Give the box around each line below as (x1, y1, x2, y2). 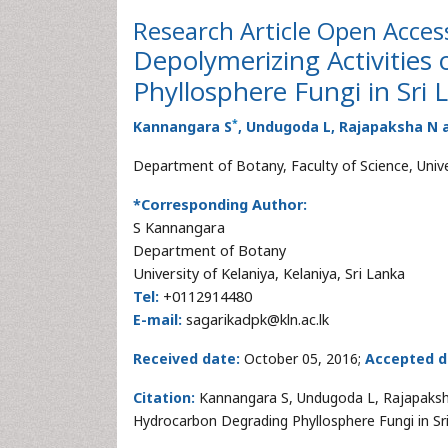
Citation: (133, 388, 199, 407)
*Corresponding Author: (133, 195, 307, 214)
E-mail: (133, 310, 182, 329)
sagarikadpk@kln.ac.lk (182, 310, 329, 329)
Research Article (133, 14, 317, 47)
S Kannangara (133, 218, 225, 237)
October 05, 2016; (240, 349, 365, 368)
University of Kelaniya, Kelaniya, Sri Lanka (133, 264, 405, 283)
